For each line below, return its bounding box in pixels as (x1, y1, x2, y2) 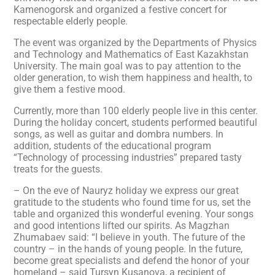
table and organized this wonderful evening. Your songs (14, 208, 254, 220)
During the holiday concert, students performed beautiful (14, 117, 257, 128)
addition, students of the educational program (14, 140, 211, 152)
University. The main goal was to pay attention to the (14, 60, 241, 72)
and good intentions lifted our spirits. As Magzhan (14, 220, 230, 231)
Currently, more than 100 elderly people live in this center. (14, 105, 258, 117)
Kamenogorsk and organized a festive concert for (14, 4, 227, 15)
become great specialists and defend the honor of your (14, 255, 249, 266)
